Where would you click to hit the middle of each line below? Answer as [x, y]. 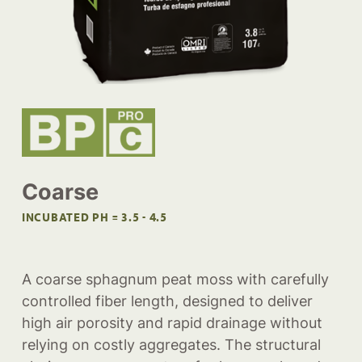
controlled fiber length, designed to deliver [167, 301]
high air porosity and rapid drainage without [172, 323]
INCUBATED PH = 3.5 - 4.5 [94, 218]
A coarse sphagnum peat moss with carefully [175, 280]
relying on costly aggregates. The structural [171, 345]
